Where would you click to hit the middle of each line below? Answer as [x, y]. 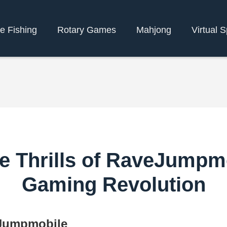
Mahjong [154, 30]
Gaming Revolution [113, 184]
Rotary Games [87, 30]
